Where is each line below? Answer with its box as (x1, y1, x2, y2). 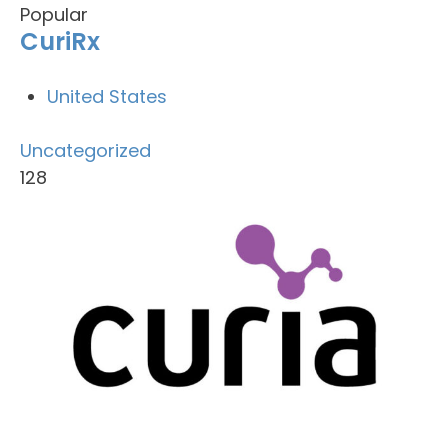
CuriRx (20, 25, 100, 58)
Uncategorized (20, 138, 151, 163)
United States (47, 84, 167, 109)
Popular (20, 2, 88, 27)
